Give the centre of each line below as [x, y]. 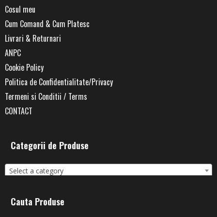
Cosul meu [20, 9]
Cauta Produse [38, 201]
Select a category [36, 170]
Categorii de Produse [50, 145]
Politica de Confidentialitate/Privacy [59, 82]
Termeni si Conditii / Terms [46, 96]
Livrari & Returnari [33, 38]
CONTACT [19, 111]
